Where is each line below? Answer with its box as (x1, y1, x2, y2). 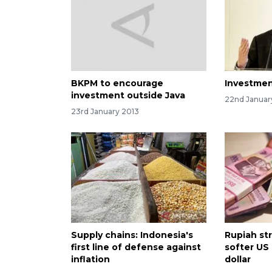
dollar (225, 254, 251, 265)
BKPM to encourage (71, 78, 163, 89)
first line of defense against (71, 242, 201, 253)
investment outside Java (71, 90, 185, 101)
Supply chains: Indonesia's (71, 229, 193, 241)
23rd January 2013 (71, 107, 139, 117)
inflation (71, 254, 110, 265)
